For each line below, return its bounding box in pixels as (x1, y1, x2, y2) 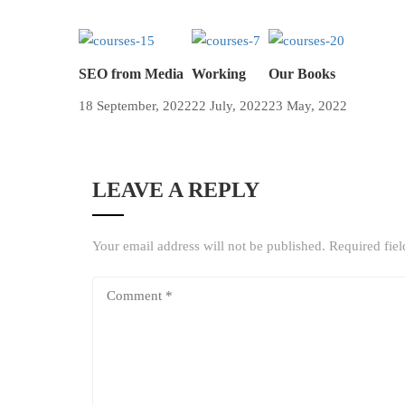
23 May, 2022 (268, 98, 347, 113)
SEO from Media (79, 65, 184, 81)
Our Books (268, 65, 335, 81)
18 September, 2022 (79, 98, 192, 113)
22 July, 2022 (192, 98, 268, 113)
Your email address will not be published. (92, 238, 325, 253)
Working (192, 65, 246, 81)
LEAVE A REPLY (92, 177, 259, 202)
